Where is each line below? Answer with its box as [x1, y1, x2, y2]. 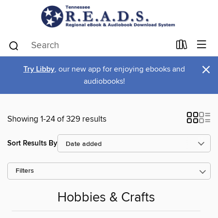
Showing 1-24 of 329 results [7, 114, 107, 125]
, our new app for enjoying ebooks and [54, 64, 185, 74]
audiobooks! [83, 76, 125, 87]
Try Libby [23, 64, 54, 75]
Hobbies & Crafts [57, 189, 155, 206]
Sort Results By [7, 138, 57, 148]
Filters [16, 167, 34, 176]
